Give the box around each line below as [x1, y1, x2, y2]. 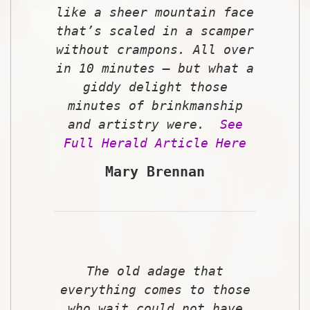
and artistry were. [67, 116, 220, 131]
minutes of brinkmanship [67, 98, 243, 113]
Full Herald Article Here [64, 135, 246, 150]
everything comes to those [60, 282, 250, 297]
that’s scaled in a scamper [56, 23, 254, 38]
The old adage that [86, 263, 224, 278]
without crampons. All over [56, 42, 254, 57]
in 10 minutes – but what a [56, 60, 254, 75]
